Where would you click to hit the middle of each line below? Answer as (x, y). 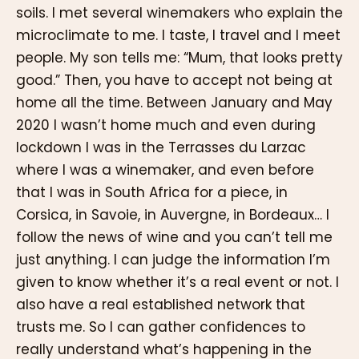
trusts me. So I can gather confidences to (161, 327)
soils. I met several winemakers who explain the (179, 13)
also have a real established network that (161, 305)
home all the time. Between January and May (174, 103)
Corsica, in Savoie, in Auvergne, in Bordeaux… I (173, 215)
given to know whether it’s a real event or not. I (177, 282)
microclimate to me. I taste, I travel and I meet (178, 36)
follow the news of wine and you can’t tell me (174, 238)
